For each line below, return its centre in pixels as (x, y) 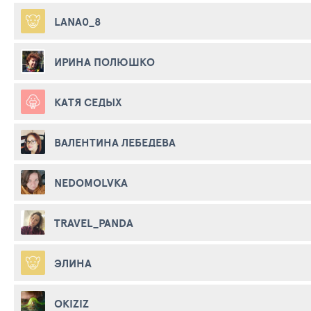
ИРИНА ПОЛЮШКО (104, 61)
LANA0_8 (78, 21)
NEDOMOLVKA (91, 182)
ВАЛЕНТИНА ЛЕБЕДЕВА (115, 142)
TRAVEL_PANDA (94, 222)
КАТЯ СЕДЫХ (88, 102)
